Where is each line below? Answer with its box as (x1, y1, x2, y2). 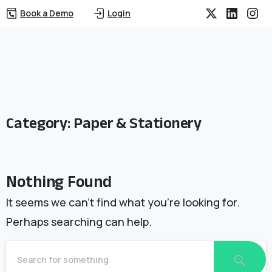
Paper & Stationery (73, 114, 202, 131)
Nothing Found (6, 172, 112, 190)
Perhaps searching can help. (6, 214, 152, 229)
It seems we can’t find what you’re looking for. (6, 195, 240, 209)
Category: (6, 114, 74, 131)
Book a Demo (20, 7, 73, 19)
